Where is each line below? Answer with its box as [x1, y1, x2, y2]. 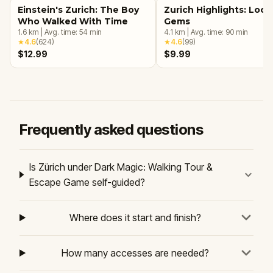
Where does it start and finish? [69, 211, 201, 224]
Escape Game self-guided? [29, 175, 145, 188]
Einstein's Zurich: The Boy [18, 4, 139, 15]
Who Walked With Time [18, 15, 128, 27]
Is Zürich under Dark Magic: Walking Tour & [29, 160, 213, 173]
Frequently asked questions [19, 120, 204, 138]
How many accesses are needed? [61, 246, 209, 259]
